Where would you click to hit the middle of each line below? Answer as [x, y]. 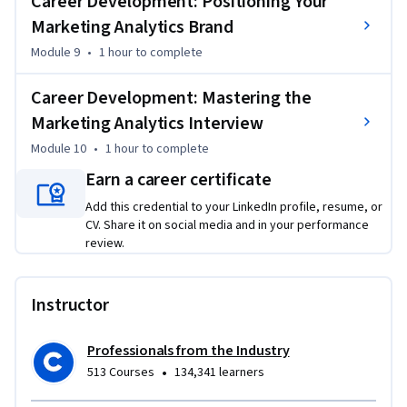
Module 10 [59, 149]
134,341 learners [219, 373]
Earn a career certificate [179, 180]
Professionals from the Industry [189, 351]
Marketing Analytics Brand [132, 28]
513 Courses [121, 373]
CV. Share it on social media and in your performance [227, 226]
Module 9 [55, 53]
